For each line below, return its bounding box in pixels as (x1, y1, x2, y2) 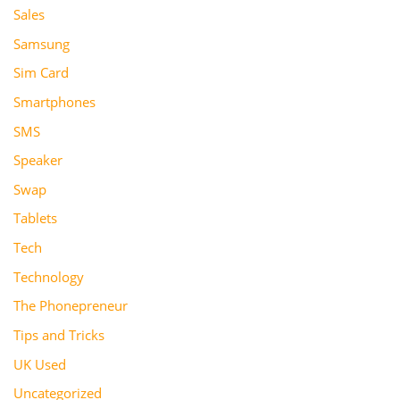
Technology (12, 267, 84, 286)
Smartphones (12, 92, 96, 111)
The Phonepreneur (12, 296, 128, 315)
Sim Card (12, 63, 69, 82)
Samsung (12, 34, 70, 53)
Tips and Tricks (12, 326, 104, 345)
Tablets (12, 209, 57, 228)
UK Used (12, 354, 66, 373)
